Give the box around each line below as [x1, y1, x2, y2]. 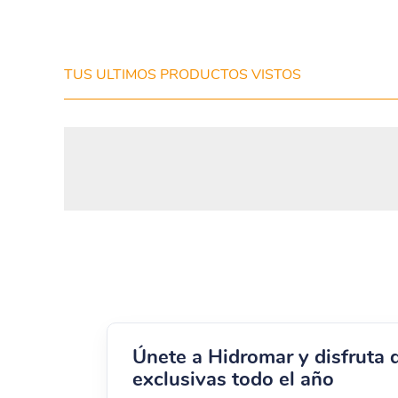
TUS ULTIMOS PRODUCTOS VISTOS [64, 64, 301, 84]
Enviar [98, 63, 139, 79]
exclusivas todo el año [132, 365, 334, 393]
